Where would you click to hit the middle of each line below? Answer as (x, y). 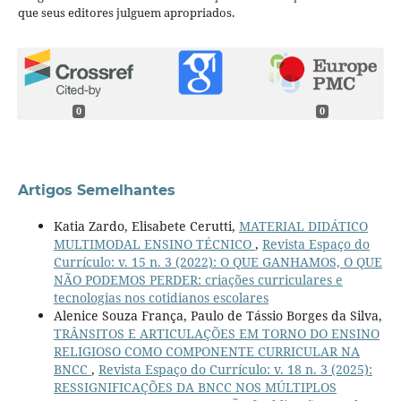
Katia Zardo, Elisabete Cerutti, (146, 226)
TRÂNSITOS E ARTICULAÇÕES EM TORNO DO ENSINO (216, 334)
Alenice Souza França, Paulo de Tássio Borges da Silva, (218, 316)
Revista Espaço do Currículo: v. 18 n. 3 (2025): (235, 370)
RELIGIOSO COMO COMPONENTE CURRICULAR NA (206, 352)
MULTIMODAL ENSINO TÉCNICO (154, 244)
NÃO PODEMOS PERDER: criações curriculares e (198, 280)
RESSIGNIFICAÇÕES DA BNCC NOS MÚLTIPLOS (195, 388)
